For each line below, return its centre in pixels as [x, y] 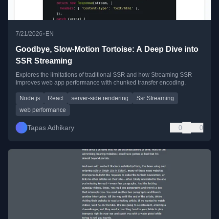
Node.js [30, 99]
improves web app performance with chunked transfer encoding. [101, 83]
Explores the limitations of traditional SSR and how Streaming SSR [104, 75]
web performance [43, 110]
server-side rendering [100, 99]
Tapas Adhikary [51, 128]
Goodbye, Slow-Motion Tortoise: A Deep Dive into [107, 49]
